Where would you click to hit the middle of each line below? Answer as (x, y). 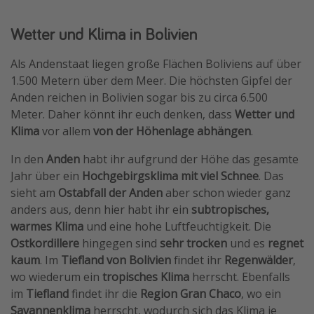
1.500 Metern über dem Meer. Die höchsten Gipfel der (151, 80)
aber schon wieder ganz (227, 192)
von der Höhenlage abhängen (172, 131)
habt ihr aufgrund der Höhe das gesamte (189, 159)
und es (247, 243)
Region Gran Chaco (191, 293)
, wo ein (261, 293)
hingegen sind (120, 243)
